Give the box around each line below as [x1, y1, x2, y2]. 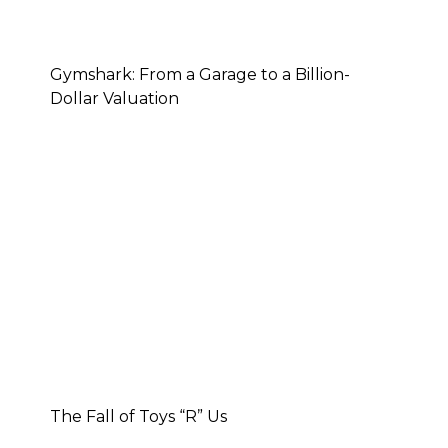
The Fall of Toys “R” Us [50, 407, 227, 427]
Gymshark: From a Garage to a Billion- [50, 64, 350, 84]
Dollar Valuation [50, 88, 179, 108]
